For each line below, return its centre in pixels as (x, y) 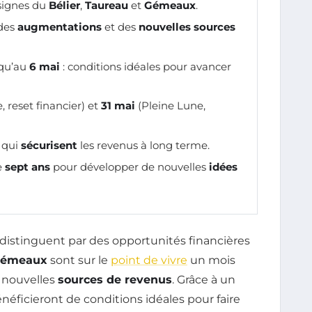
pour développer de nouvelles (130, 166)
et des (120, 27)
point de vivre (149, 260)
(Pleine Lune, (170, 106)
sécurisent (49, 145)
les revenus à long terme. (143, 145)
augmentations (60, 27)
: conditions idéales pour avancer (146, 66)
